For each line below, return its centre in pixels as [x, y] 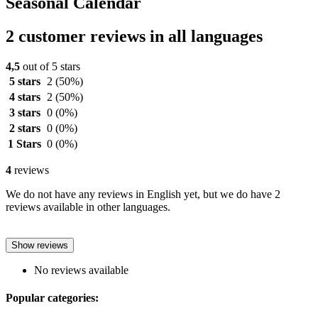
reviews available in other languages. [88, 207]
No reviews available [81, 270]
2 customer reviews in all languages [134, 36]
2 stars [24, 128]
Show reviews [40, 245]
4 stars [24, 97]
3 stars [24, 112]
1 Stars [24, 143]
